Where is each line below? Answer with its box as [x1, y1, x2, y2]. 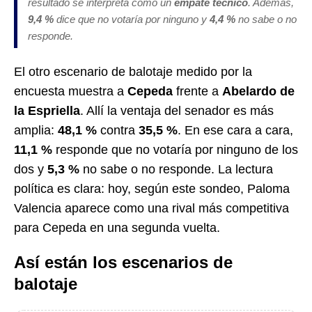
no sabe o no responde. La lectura [79, 162, 273, 176]
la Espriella [14, 103, 80, 118]
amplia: [14, 123, 58, 137]
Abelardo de [222, 84, 295, 98]
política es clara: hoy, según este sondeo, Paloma [14, 181, 290, 196]
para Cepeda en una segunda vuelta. [14, 220, 220, 235]
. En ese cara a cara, [178, 123, 293, 137]
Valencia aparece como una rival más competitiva [14, 201, 289, 215]
